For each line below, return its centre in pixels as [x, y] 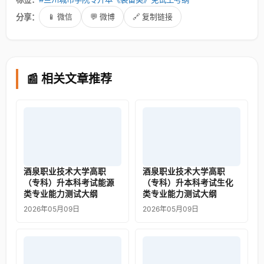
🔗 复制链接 [153, 17]
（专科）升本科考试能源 [69, 183]
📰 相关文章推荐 [69, 79]
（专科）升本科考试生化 [188, 183]
